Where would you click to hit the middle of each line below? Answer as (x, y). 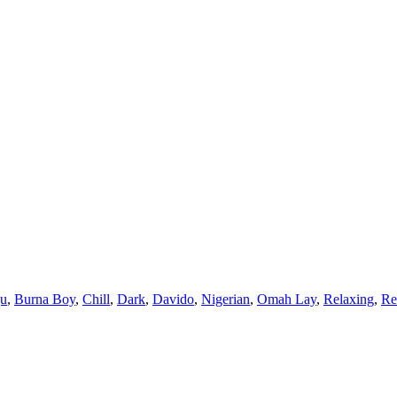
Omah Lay (287, 299)
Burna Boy (45, 299)
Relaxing (349, 299)
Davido (173, 299)
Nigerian (226, 299)
